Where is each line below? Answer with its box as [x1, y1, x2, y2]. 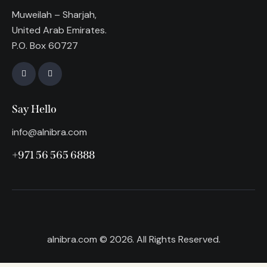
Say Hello [12, 103, 57, 116]
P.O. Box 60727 [12, 39, 78, 52]
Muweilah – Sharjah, [12, 8, 97, 21]
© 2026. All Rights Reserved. [97, 233, 221, 246]
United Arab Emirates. [12, 23, 107, 36]
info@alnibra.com [12, 125, 87, 138]
